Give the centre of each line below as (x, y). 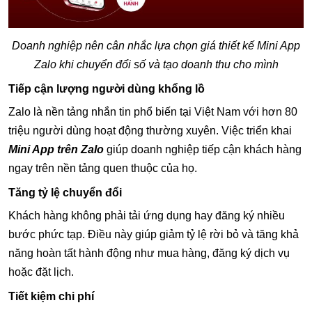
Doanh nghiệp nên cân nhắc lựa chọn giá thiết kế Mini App (156, 46)
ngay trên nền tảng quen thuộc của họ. (103, 169)
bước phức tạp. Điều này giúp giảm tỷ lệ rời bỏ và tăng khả (154, 235)
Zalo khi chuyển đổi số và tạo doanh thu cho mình (156, 65)
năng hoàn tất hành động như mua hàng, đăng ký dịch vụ (149, 253)
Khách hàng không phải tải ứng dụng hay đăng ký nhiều (147, 216)
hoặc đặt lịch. (41, 272)
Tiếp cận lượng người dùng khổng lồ (107, 89)
